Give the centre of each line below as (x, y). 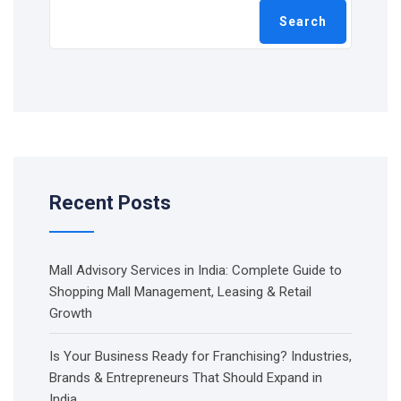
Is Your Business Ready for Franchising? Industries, (200, 357)
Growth (71, 314)
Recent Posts (110, 203)
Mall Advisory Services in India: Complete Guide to (196, 271)
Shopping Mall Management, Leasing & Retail (180, 292)
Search (303, 22)
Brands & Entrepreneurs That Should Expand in (186, 378)
